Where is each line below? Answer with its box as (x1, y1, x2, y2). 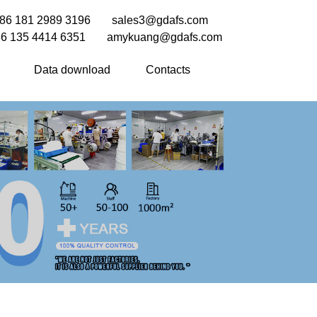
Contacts (145, 64, 190, 76)
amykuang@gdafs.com (106, 31, 222, 43)
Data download (33, 64, 110, 76)
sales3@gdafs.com (111, 14, 208, 26)
